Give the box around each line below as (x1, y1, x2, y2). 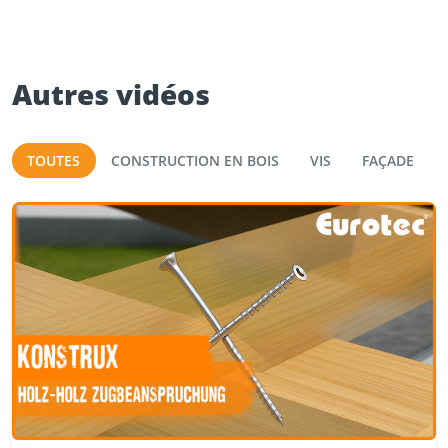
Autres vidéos (12, 75, 210, 113)
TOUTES (27, 150, 81, 170)
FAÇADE (361, 150, 414, 170)
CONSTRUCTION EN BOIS (111, 150, 280, 170)
